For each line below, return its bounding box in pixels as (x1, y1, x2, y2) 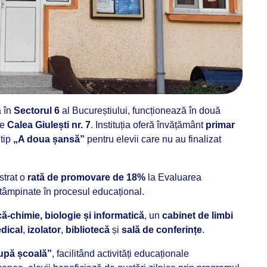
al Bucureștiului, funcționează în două (60, 105, 221, 116)
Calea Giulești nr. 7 (7, 120, 91, 130)
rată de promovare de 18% (27, 172, 145, 182)
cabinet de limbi (162, 210, 233, 221)
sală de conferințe (122, 225, 202, 235)
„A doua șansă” (13, 134, 85, 144)
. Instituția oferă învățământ (91, 120, 206, 130)
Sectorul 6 (14, 105, 60, 116)
